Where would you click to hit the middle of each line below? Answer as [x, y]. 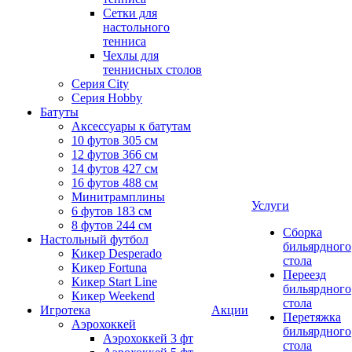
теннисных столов [152, 70]
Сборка [302, 232]
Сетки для [130, 13]
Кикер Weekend [113, 296]
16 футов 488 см [115, 183]
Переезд [304, 275]
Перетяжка [312, 317]
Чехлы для [131, 55]
